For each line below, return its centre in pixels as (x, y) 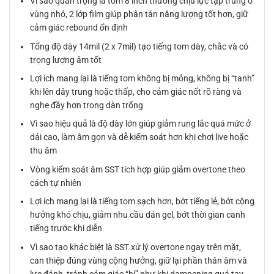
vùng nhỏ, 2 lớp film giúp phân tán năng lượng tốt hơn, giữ (139, 14)
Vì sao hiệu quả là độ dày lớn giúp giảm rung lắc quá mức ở (141, 124)
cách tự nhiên (56, 183)
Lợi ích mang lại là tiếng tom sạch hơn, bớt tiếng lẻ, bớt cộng (143, 202)
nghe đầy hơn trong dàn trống (87, 105)
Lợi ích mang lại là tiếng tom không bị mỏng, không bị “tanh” (143, 78)
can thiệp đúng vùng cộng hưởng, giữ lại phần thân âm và (139, 260)
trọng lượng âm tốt (66, 60)
